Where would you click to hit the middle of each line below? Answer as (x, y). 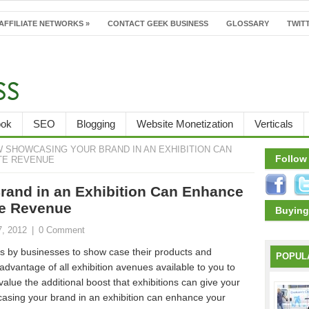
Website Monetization (185, 124)
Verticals (274, 124)
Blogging (96, 124)
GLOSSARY (248, 23)
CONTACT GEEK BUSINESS (158, 23)
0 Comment (62, 230)
